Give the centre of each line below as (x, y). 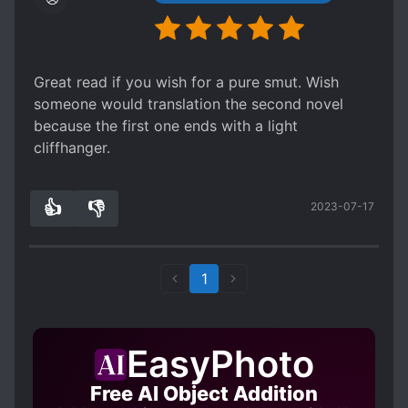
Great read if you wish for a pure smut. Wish (186, 82)
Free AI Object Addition (204, 393)
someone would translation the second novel (189, 104)
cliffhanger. (72, 148)
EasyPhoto (220, 364)
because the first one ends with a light (166, 126)
